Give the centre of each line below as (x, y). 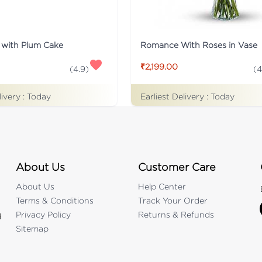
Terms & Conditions (54, 200)
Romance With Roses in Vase (199, 44)
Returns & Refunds (176, 214)
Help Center (162, 186)
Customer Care (177, 167)
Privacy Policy (43, 214)
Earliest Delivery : (175, 96)
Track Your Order (173, 200)
